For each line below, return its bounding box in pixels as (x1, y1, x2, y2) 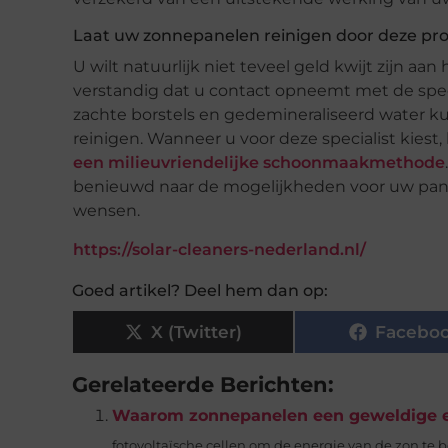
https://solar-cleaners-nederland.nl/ (73, 240, 366, 260)
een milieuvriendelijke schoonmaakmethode (73, 153, 445, 173)
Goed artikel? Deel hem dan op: (72, 281, 328, 301)
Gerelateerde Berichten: (72, 371, 334, 398)
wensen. (73, 201, 140, 221)
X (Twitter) (150, 321, 242, 342)
